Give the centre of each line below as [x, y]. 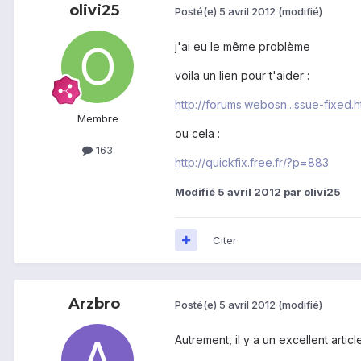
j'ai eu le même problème [243, 46]
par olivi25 [311, 191]
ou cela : [197, 133]
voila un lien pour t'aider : [242, 75]
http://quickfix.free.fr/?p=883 [252, 162]
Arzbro [94, 303]
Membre [98, 118]
